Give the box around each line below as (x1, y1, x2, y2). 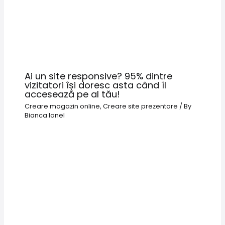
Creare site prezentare (103, 102, 178, 111)
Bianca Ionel (25, 111, 65, 120)
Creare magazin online (25, 102, 100, 111)
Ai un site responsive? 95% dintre (25, 70, 173, 83)
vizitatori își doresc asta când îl (25, 79, 167, 92)
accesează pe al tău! (25, 88, 121, 101)
